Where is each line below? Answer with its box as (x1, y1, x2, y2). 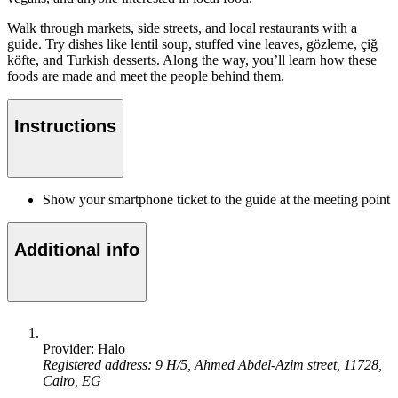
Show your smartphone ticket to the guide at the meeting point (43, 192, 390, 208)
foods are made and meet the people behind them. (7, 68, 284, 84)
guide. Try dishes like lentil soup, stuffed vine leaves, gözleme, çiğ (7, 36, 378, 52)
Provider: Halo (43, 340, 125, 356)
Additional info (14, 240, 139, 259)
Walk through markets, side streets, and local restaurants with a (7, 20, 357, 36)
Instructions (14, 115, 116, 136)
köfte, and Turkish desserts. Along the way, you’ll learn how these (7, 52, 377, 68)
